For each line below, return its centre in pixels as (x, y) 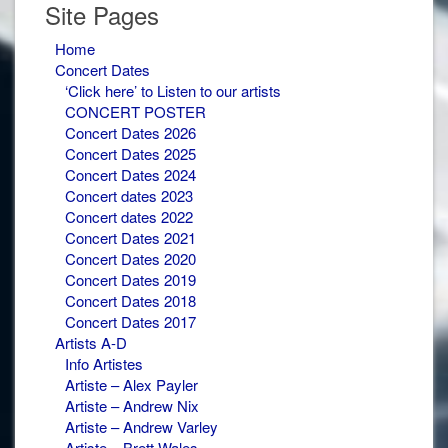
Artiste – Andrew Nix (132, 405)
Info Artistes (104, 363)
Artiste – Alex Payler (131, 384)
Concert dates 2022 (129, 216)
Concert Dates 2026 (130, 132)
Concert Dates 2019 (130, 279)
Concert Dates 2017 (130, 321)
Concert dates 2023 (129, 195)
